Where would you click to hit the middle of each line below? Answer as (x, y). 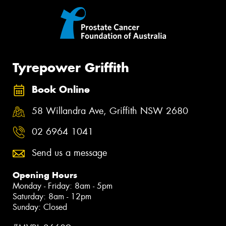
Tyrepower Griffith (71, 67)
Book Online (61, 90)
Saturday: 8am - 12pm (52, 196)
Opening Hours (45, 175)
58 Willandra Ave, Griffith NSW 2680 (110, 111)
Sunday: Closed (40, 207)
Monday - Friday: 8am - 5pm (63, 186)
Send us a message (69, 153)
